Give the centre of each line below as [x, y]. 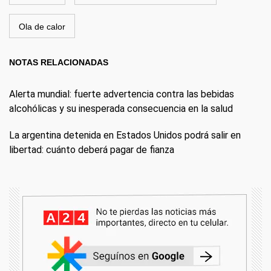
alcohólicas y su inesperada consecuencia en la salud [121, 109]
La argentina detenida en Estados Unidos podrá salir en [125, 135]
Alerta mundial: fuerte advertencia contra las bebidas [122, 94]
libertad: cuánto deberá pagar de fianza [92, 150]
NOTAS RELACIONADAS [59, 63]
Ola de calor [42, 27]
